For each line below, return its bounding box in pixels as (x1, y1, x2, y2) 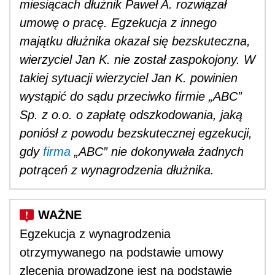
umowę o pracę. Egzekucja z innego (20, 15, 217, 29)
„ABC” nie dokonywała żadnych (71, 144, 244, 158)
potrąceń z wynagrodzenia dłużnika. (20, 163, 214, 177)
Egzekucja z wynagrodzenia (20, 227, 171, 241)
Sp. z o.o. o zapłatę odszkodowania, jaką (20, 107, 242, 122)
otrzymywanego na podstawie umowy (20, 245, 223, 259)
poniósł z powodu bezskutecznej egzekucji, (20, 126, 252, 140)
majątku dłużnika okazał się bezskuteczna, (20, 34, 250, 48)
